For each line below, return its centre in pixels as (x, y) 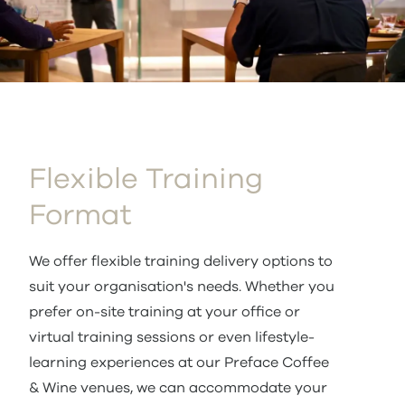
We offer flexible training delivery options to (181, 261)
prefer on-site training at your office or (165, 312)
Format (80, 216)
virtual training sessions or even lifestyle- (172, 337)
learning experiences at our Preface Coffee (179, 363)
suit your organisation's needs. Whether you (182, 287)
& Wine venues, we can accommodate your (178, 388)
